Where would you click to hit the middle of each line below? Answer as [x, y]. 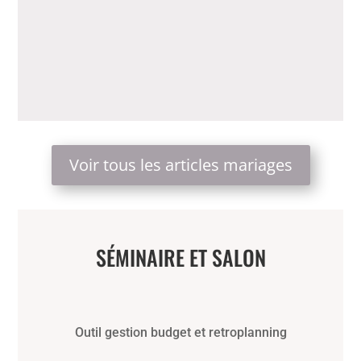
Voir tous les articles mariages [180, 164]
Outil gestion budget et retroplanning [180, 332]
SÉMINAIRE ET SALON [180, 257]
